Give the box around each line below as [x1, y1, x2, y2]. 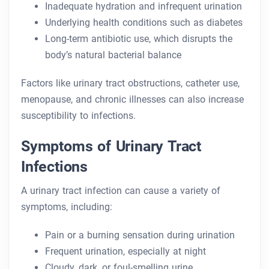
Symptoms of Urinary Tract [21, 137, 201, 156]
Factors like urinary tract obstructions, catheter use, [21, 77, 240, 89]
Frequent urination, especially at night [45, 246, 206, 258]
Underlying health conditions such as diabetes [45, 17, 243, 29]
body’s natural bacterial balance [45, 49, 181, 61]
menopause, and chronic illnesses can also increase [21, 94, 244, 106]
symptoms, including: [21, 201, 112, 213]
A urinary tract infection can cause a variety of [21, 185, 220, 197]
